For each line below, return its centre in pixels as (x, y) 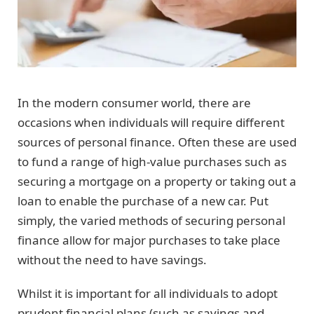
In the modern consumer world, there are (134, 102)
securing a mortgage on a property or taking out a (157, 181)
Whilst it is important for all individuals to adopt (148, 294)
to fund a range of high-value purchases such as (152, 161)
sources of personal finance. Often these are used (157, 142)
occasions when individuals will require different (151, 122)
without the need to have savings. (114, 259)
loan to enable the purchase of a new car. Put (143, 200)
